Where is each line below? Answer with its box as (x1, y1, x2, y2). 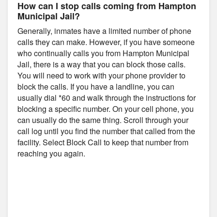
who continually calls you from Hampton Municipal (17, 47, 189, 59)
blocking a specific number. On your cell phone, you (17, 103, 194, 114)
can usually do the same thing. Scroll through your (17, 114, 188, 125)
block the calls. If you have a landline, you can (17, 80, 174, 92)
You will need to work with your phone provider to (17, 69, 186, 81)
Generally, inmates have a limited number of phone (17, 25, 191, 36)
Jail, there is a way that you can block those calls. (17, 58, 186, 70)
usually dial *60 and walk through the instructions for (17, 92, 196, 103)
